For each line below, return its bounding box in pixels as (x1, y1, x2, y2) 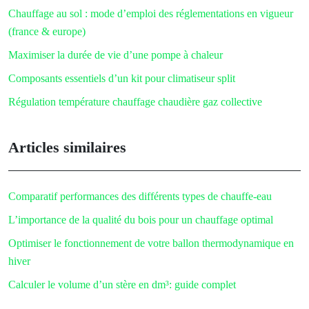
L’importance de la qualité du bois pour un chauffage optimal (8, 213, 273, 226)
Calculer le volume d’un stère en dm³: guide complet (8, 278, 236, 290)
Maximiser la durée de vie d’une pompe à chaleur (8, 48, 223, 61)
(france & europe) (8, 25, 86, 37)
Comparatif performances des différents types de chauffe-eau (8, 190, 272, 202)
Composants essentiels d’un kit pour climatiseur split (8, 72, 235, 84)
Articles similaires (8, 138, 126, 156)
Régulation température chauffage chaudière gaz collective (8, 95, 262, 108)
